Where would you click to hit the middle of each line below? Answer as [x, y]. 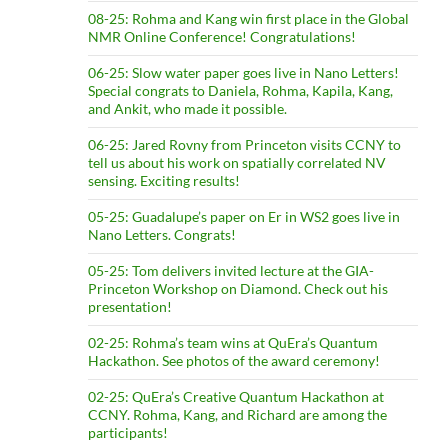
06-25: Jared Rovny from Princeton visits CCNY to [244, 145]
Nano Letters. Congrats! [161, 235]
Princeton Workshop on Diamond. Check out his [237, 289]
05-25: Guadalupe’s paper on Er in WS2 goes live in [243, 217]
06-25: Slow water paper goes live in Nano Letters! [243, 73]
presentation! [129, 307]
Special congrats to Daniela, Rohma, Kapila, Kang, [240, 91]
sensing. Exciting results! [163, 181]
